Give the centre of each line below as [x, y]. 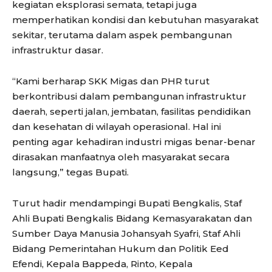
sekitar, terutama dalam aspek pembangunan [122, 35]
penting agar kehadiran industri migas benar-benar [134, 141]
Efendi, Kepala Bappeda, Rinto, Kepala [102, 263]
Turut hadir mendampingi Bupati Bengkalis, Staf [127, 203]
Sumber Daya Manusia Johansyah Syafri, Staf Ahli [126, 233]
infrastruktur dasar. [58, 50]
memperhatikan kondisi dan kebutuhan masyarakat [135, 19]
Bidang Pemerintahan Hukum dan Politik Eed [121, 248]
